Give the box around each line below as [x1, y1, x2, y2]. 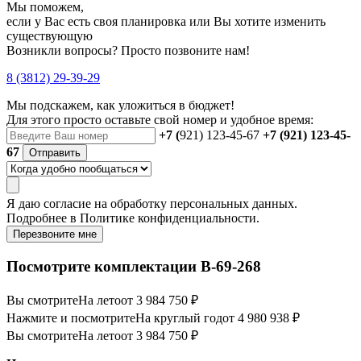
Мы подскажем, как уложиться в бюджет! [6, 98, 234, 113]
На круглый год [135, 310, 222, 325]
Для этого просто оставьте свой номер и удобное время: [6, 113, 313, 127]
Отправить [29, 147, 81, 160]
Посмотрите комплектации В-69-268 [6, 258, 261, 276]
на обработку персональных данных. [91, 197, 297, 211]
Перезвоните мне [13, 228, 97, 241]
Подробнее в [6, 211, 80, 226]
